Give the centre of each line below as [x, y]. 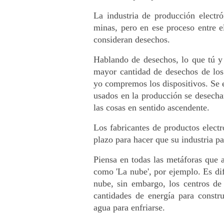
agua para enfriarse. [130, 207]
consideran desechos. [133, 39]
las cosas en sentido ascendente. [151, 107]
